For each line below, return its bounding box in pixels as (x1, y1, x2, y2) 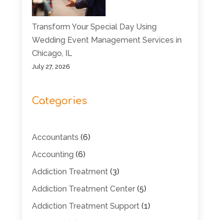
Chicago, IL (31, 48, 72, 58)
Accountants (31, 132, 79, 142)
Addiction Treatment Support (31, 201, 139, 211)
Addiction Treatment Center (31, 184, 135, 193)
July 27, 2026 (31, 62, 70, 70)
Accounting (31, 149, 74, 159)
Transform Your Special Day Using (31, 22, 157, 31)
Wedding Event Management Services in (31, 35, 182, 45)
